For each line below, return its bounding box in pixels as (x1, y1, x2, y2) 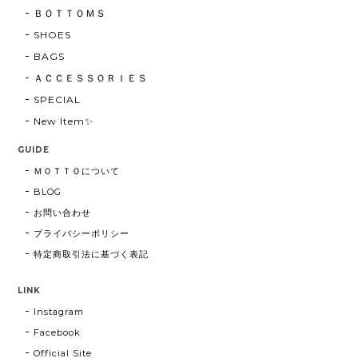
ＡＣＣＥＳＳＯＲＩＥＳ (34, 71, 148, 84)
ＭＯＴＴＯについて (34, 165, 121, 177)
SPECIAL (34, 93, 82, 105)
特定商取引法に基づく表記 (34, 248, 149, 260)
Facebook (34, 326, 82, 338)
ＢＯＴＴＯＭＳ (34, 6, 107, 19)
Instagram (34, 305, 85, 317)
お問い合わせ (34, 206, 92, 218)
